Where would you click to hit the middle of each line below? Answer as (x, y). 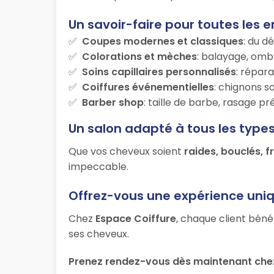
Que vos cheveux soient (126, 152)
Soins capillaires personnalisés (159, 72)
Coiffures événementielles (148, 87)
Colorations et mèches (139, 57)
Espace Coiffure (136, 219)
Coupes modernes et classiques (163, 42)
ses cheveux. (99, 234)
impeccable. (98, 167)
